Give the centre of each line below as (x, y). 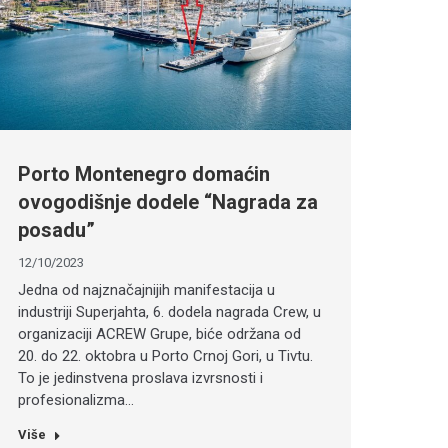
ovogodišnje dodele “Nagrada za (167, 202)
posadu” (56, 230)
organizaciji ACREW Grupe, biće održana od (159, 334)
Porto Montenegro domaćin (143, 174)
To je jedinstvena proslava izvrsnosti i (140, 378)
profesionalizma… (75, 400)
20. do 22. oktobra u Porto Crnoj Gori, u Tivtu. (165, 356)
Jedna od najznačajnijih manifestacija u (146, 290)
